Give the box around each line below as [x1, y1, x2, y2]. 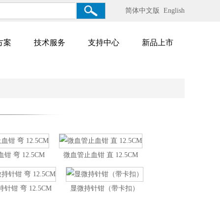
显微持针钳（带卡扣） [70, 185, 139, 192]
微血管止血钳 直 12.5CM [63, 151, 138, 159]
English [164, 7, 185, 14]
